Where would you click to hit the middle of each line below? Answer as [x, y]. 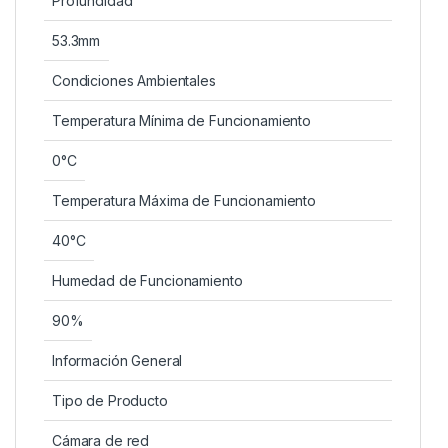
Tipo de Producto [110, 400]
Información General [117, 360]
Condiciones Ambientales [134, 80]
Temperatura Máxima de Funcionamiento [184, 200]
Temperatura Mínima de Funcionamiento [181, 120]
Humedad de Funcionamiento [147, 280]
